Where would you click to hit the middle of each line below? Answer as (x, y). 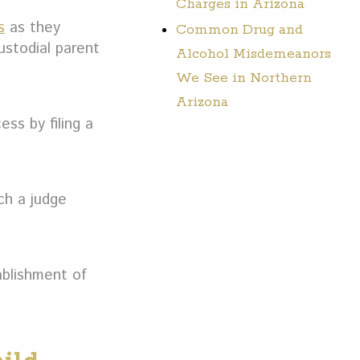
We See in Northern (244, 78)
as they (33, 27)
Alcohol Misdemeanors (254, 53)
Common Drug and (240, 29)
